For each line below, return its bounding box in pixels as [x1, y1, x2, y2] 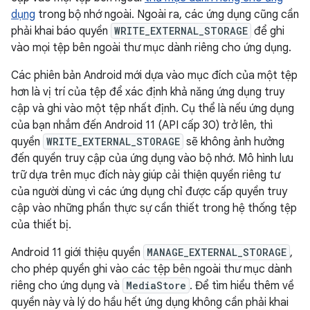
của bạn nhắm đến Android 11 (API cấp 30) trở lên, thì [11, 118, 273, 132]
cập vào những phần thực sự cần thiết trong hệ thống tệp [11, 201, 297, 215]
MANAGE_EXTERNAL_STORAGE [147, 246, 286, 259]
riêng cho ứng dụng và [11, 279, 122, 293]
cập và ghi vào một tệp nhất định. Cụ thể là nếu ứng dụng [11, 102, 294, 116]
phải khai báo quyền [11, 24, 111, 38]
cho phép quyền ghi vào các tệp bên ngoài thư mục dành [11, 262, 292, 276]
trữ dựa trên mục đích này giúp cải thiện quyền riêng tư [11, 168, 280, 182]
